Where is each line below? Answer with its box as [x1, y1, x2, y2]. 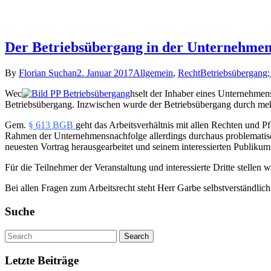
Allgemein [133, 68, 173, 79]
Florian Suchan [19, 68, 77, 79]
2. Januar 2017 [77, 68, 133, 79]
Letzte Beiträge [5, 253, 79, 267]
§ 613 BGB [28, 120, 76, 131]
